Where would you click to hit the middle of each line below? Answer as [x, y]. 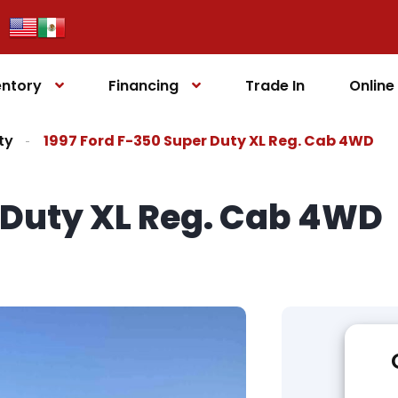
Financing [144, 85]
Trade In [275, 85]
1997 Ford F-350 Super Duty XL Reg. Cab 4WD [209, 141]
